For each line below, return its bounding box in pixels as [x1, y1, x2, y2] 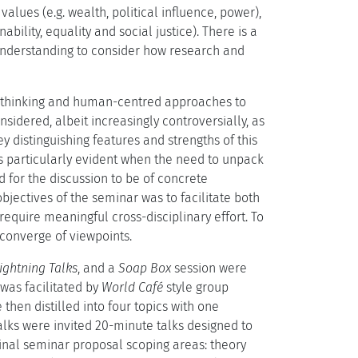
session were [171, 261, 247, 276]
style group [163, 280, 229, 295]
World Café [101, 280, 163, 295]
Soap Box [118, 261, 171, 276]
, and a [78, 261, 118, 276]
